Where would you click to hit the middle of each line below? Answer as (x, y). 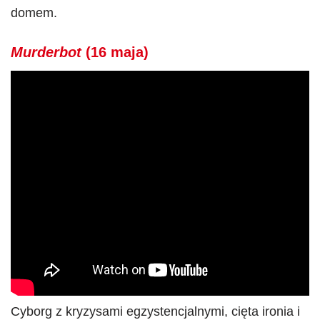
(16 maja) (115, 52)
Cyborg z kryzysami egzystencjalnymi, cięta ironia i (155, 311)
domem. (34, 13)
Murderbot (46, 52)
